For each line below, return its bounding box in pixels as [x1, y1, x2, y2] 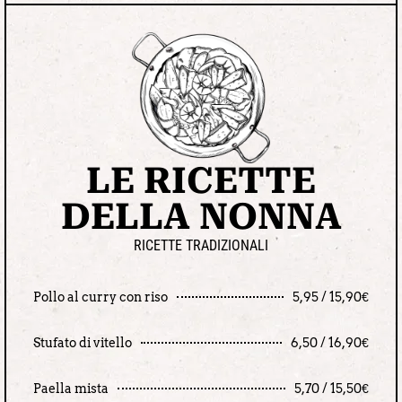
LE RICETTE [86, 160, 316, 203]
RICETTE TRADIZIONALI [134, 237, 268, 255]
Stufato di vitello [33, 335, 132, 350]
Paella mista [33, 380, 109, 396]
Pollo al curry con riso [33, 289, 168, 304]
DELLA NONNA [60, 196, 342, 239]
